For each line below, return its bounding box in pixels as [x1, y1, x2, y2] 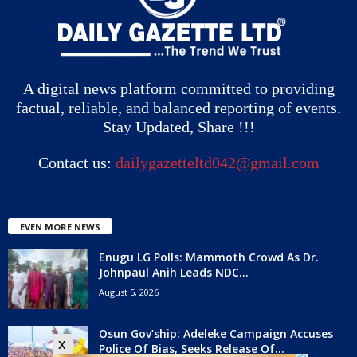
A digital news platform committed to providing [22, 79, 335, 97]
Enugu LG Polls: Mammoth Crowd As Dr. [99, 249, 319, 265]
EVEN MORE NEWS [20, 220, 100, 233]
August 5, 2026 [99, 285, 159, 298]
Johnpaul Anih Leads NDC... [99, 264, 249, 280]
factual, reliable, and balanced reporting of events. [16, 98, 341, 116]
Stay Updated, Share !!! [102, 117, 255, 135]
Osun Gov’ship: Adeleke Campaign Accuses [99, 325, 333, 341]
